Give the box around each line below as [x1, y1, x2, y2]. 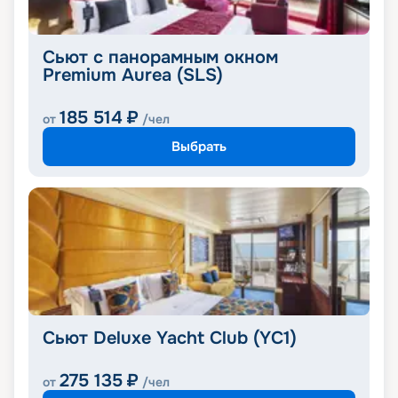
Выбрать [171, 137, 227, 155]
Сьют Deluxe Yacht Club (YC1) [43, 327, 297, 350]
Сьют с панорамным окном [43, 46, 278, 69]
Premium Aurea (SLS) [43, 64, 223, 87]
